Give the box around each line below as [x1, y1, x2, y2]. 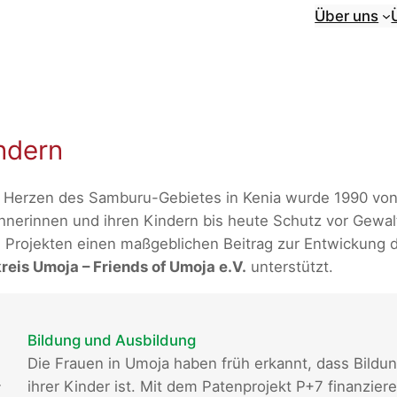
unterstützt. [246, 258, 333, 276]
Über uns [315, 7, 379, 25]
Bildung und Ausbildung [27, 331, 196, 350]
